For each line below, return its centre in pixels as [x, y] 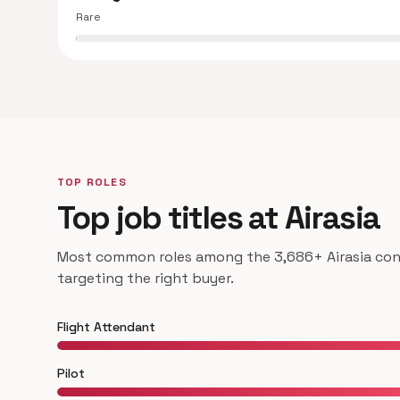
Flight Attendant [106, 327]
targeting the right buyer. [146, 278]
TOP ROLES [92, 182]
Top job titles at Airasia [218, 218]
